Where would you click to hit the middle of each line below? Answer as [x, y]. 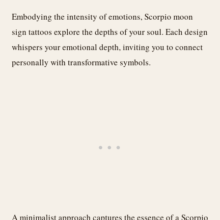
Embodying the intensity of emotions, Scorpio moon [102, 16]
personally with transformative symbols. [81, 62]
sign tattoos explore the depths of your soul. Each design [110, 31]
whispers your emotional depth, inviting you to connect [107, 47]
